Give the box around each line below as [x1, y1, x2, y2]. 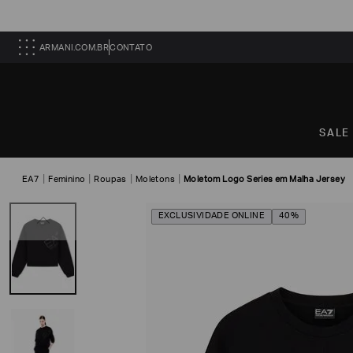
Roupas [94, 176, 127, 184]
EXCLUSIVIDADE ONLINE [158, 212, 265, 221]
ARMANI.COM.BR [39, 44, 110, 53]
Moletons [135, 176, 176, 184]
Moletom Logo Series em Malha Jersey [184, 176, 346, 184]
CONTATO [110, 44, 153, 53]
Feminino [48, 176, 86, 184]
